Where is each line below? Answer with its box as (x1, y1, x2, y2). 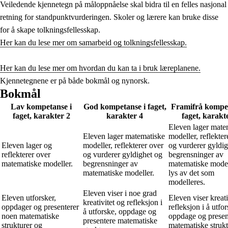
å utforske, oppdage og (83, 207, 156, 216)
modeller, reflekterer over (83, 140, 163, 150)
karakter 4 (106, 111, 143, 120)
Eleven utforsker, (2, 193, 56, 202)
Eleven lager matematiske (83, 131, 165, 140)
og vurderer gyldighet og (83, 150, 162, 159)
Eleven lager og (2, 140, 52, 150)
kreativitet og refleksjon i (83, 197, 162, 207)
